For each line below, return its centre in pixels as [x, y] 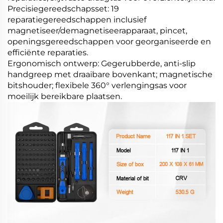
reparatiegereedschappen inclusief [77, 19]
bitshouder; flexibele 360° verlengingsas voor [97, 85]
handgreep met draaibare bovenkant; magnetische [110, 74]
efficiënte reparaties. [48, 52]
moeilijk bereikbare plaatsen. [65, 96]
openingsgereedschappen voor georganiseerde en [109, 41]
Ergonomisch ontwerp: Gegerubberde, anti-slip [102, 63]
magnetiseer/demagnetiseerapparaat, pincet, [97, 30]
